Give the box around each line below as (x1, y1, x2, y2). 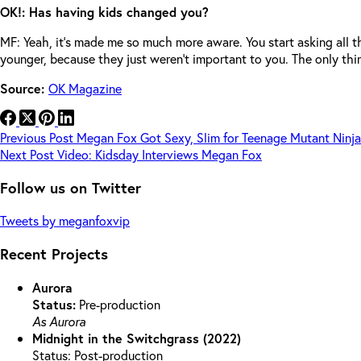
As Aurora (32, 312, 85, 330)
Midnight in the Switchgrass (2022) (32, 329, 241, 346)
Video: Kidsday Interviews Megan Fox (57, 145, 262, 163)
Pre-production (76, 295, 160, 313)
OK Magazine (48, 79, 122, 97)
